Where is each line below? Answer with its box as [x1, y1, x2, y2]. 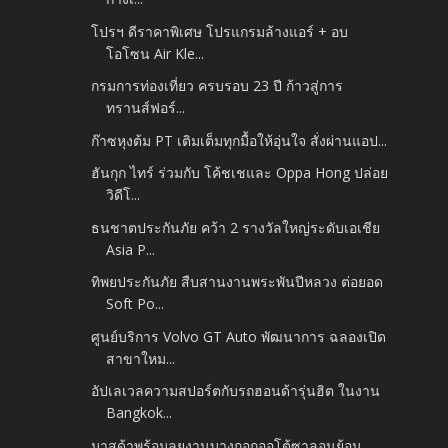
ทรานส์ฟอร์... [106, 98, 186, 118]
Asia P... [106, 239, 156, 259]
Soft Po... [106, 294, 165, 314]
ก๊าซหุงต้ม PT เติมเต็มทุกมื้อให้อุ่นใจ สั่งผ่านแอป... [91, 130, 388, 150]
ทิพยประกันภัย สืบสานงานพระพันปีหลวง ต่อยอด [91, 272, 384, 292]
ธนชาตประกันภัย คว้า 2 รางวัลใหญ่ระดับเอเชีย [91, 217, 381, 237]
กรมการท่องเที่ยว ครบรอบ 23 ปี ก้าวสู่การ [91, 76, 344, 96]
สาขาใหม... [106, 348, 176, 368]
